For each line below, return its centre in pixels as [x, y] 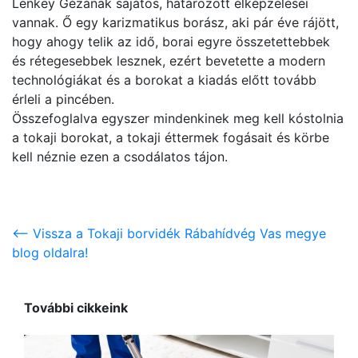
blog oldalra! [50, 253]
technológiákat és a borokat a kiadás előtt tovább [164, 80]
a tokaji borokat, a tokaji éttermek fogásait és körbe [171, 137]
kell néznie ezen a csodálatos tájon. [120, 157]
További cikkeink [76, 308]
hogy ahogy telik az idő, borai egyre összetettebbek [171, 42]
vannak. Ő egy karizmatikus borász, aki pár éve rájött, [175, 22]
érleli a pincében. [63, 99]
